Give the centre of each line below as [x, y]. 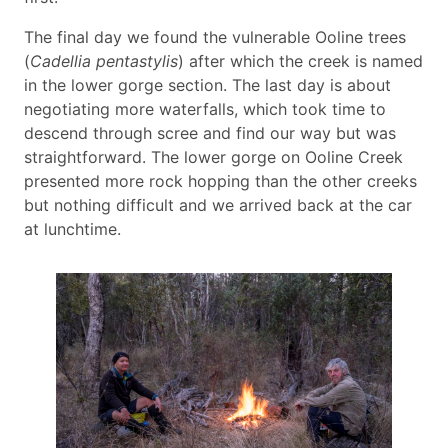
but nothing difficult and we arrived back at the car [218, 204]
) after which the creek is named [300, 60]
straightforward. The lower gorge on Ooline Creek [213, 156]
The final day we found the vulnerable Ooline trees [215, 36]
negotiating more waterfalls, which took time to [205, 108]
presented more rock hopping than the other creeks [220, 180]
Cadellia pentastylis [104, 60]
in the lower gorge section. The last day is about [207, 84]
